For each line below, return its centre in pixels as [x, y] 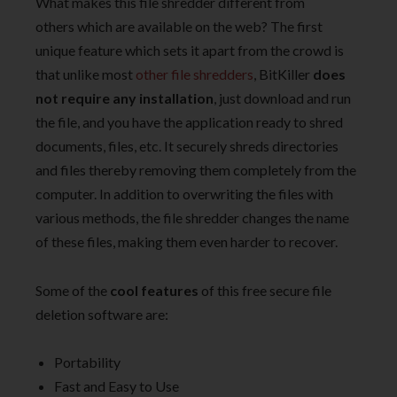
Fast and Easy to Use [117, 386]
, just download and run [282, 98]
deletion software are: [102, 314]
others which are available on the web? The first [179, 27]
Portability [87, 362]
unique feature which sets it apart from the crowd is [190, 51]
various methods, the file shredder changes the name [192, 218]
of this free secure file [265, 290]
